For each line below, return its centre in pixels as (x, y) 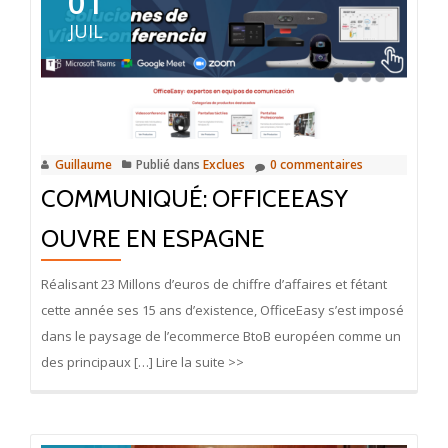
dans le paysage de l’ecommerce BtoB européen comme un (221, 336)
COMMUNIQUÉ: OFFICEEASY (194, 199)
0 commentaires (316, 165)
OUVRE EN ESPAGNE (153, 239)
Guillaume (83, 165)
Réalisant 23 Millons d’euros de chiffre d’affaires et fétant (214, 284)
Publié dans (169, 165)
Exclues (224, 165)
